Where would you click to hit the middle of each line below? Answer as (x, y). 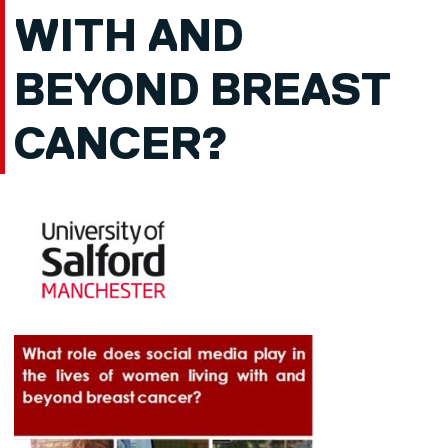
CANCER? (120, 147)
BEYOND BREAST (202, 93)
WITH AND (128, 39)
